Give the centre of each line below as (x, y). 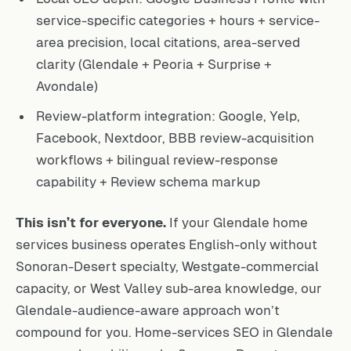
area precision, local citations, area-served (168, 42)
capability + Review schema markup (148, 181)
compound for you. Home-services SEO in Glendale (174, 332)
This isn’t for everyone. (91, 222)
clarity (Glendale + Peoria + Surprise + (154, 64)
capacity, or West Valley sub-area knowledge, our (169, 288)
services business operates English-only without (166, 244)
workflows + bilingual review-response (157, 159)
